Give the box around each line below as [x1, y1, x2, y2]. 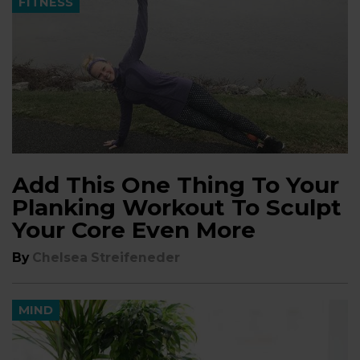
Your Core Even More [12, 216, 256, 243]
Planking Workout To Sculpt [12, 194, 342, 221]
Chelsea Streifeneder [32, 250, 180, 265]
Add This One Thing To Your [12, 171, 339, 198]
